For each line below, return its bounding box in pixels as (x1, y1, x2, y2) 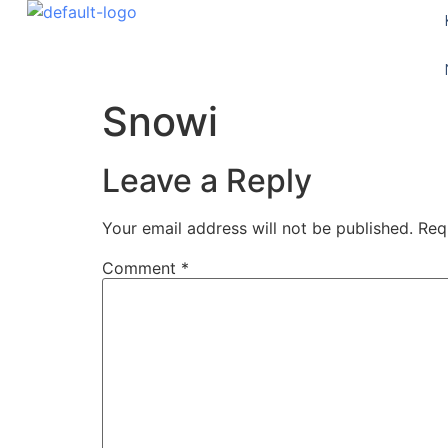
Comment (102, 258, 181, 279)
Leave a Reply (102, 161, 312, 200)
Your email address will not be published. (102, 218, 413, 238)
